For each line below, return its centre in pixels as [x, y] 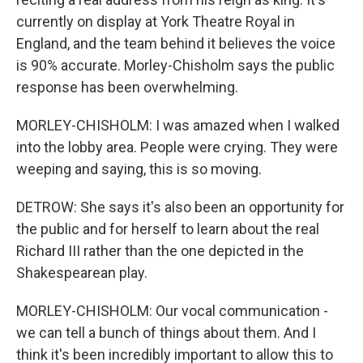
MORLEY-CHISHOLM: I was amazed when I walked [178, 125]
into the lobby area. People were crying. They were [177, 147]
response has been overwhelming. [127, 87]
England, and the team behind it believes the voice [176, 43]
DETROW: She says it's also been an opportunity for [180, 207]
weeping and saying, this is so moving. [139, 169]
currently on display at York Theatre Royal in [156, 21]
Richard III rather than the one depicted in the [160, 251]
